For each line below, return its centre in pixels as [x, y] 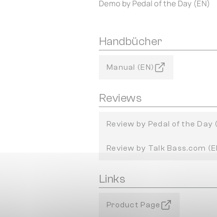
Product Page [134, 205]
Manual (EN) [131, 67]
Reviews [121, 98]
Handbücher [131, 41]
